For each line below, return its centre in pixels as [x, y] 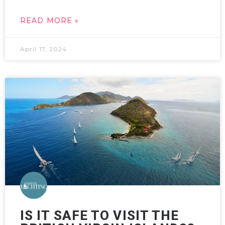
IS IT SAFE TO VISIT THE [100, 215]
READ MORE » [50, 21]
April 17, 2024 [44, 49]
